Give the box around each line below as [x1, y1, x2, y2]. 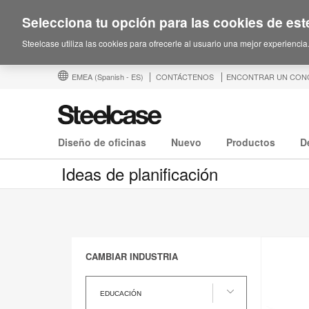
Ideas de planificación [61, 161, 218, 186]
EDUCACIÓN [100, 290, 141, 298]
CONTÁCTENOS [156, 71, 214, 82]
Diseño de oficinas [58, 135, 146, 150]
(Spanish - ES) [94, 71, 143, 82]
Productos [226, 135, 275, 150]
